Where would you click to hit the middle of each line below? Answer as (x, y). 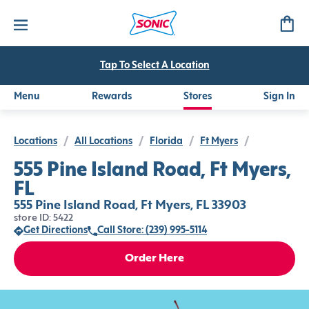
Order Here (154, 259)
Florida (166, 142)
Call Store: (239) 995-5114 (152, 231)
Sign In (279, 97)
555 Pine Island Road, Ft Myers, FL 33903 (130, 206)
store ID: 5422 (43, 218)
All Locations (103, 142)
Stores (198, 97)
